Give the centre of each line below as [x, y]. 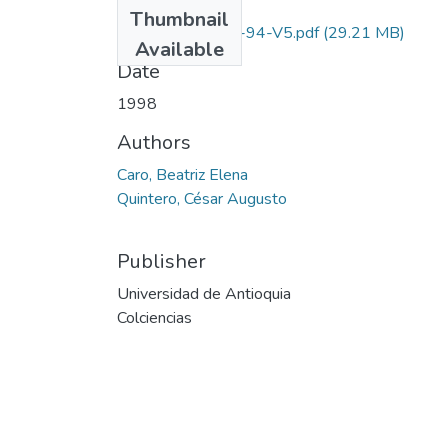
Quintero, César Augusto [202, 198]
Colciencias [154, 317]
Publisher [161, 261]
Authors [154, 142]
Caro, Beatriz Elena [182, 174]
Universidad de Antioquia [204, 293]
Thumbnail [179, 19]
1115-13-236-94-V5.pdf [227, 32]
